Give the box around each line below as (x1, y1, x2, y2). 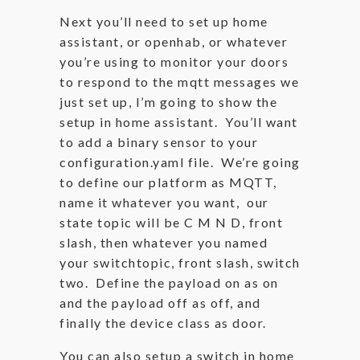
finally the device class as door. (59, 315, 267, 330)
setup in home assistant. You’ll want (59, 114, 298, 129)
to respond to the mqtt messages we (59, 74, 299, 89)
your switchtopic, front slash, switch (59, 255, 301, 270)
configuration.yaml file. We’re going (59, 154, 301, 170)
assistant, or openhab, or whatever (59, 34, 288, 49)
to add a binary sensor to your (59, 134, 258, 149)
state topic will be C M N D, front (59, 215, 283, 230)
